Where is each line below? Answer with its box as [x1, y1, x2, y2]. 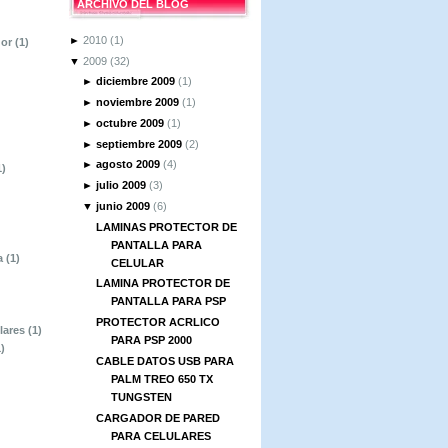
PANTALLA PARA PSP [111, 295, 227, 308]
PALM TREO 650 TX [111, 372, 214, 385]
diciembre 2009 [96, 75, 176, 88]
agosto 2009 [96, 158, 161, 171]
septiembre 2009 [96, 137, 183, 150]
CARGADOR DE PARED [96, 411, 221, 424]
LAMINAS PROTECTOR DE [96, 220, 238, 233]
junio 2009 [96, 199, 151, 212]
